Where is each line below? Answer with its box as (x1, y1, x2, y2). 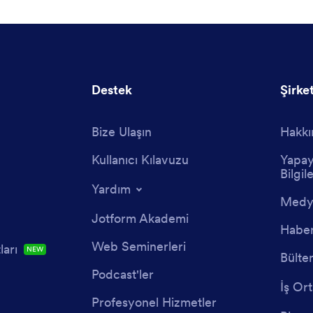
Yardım (92, 181, 131, 197)
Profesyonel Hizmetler (92, 294, 217, 310)
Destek (92, 82, 132, 98)
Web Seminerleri (92, 238, 186, 254)
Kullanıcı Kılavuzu (92, 152, 189, 168)
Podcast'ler (92, 266, 154, 282)
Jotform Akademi (92, 210, 189, 226)
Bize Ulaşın (92, 124, 152, 140)
